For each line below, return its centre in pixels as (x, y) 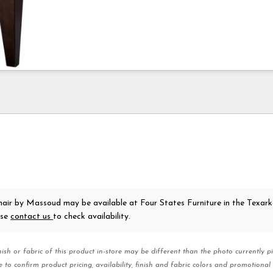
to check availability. (92, 216)
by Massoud (38, 203)
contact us (32, 216)
